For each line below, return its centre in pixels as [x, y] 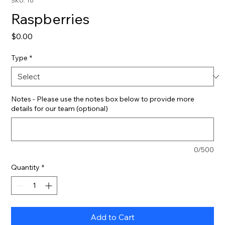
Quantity [26, 167]
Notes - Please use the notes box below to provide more [103, 99]
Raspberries [50, 19]
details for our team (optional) [60, 108]
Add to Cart [113, 217]
